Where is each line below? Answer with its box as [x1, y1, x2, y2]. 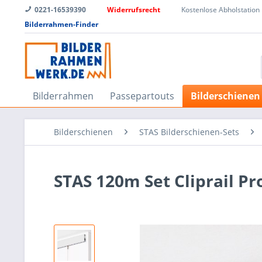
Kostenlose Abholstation [181, 5, 260, 15]
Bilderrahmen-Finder [25, 19, 98, 29]
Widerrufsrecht [107, 5, 160, 15]
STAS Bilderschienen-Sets [139, 126, 239, 137]
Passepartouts [110, 89, 174, 102]
